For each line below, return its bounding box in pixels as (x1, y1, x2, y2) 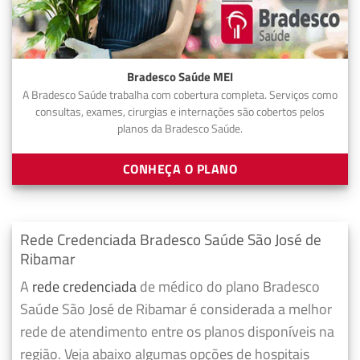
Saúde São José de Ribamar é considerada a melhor (20, 298, 332, 321)
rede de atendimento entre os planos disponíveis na (20, 321, 334, 343)
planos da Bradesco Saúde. (117, 120, 243, 137)
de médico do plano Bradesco (137, 276, 320, 298)
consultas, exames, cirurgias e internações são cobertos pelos (35, 103, 325, 120)
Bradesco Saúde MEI (127, 67, 233, 86)
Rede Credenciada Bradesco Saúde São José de (20, 227, 321, 251)
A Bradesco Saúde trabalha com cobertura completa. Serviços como (22, 86, 337, 103)
